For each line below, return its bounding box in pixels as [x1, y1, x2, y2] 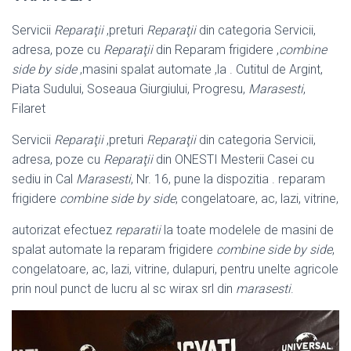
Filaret [12, 100, 45, 116]
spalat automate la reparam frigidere [12, 241, 216, 257]
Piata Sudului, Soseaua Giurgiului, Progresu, [12, 81, 248, 96]
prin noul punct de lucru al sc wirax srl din [12, 280, 236, 296]
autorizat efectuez [12, 222, 115, 237]
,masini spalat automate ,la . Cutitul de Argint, [77, 61, 323, 77]
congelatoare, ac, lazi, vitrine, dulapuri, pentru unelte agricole [12, 261, 338, 277]
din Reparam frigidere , [153, 42, 279, 57]
